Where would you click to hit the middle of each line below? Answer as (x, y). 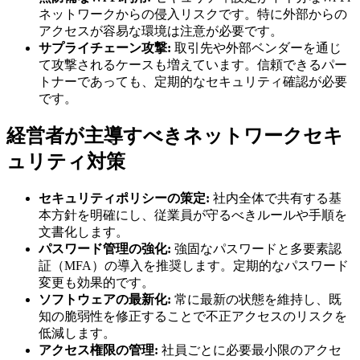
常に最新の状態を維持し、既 (256, 300)
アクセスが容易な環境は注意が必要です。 (161, 31)
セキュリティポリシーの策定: (124, 198)
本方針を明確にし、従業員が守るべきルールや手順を (193, 215)
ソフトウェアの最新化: (105, 300)
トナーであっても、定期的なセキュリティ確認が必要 (193, 81)
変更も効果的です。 (96, 283)
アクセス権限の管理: (98, 350)
